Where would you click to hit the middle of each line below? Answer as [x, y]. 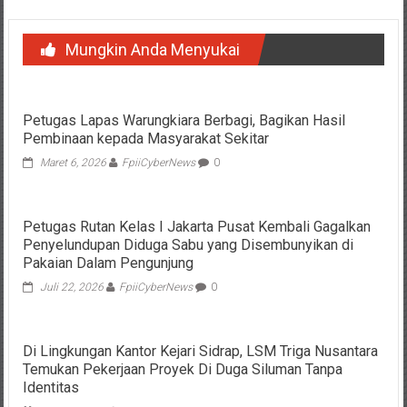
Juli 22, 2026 [71, 287]
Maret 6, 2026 [73, 162]
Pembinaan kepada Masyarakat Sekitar [145, 138]
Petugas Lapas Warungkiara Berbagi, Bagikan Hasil [184, 120]
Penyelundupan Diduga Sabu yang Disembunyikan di [188, 244]
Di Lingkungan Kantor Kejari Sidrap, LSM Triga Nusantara [200, 351]
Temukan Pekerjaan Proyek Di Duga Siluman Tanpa [182, 369]
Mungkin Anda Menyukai [152, 49]
